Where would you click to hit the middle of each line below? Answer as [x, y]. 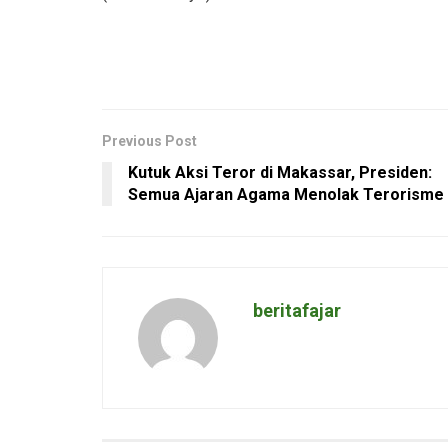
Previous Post [149, 140]
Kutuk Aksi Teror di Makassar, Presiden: [280, 172]
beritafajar [297, 310]
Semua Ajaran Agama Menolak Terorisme [286, 194]
